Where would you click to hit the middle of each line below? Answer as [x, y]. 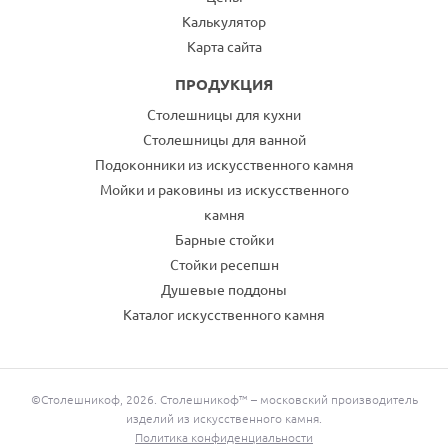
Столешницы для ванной [224, 140]
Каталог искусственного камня [224, 315]
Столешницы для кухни [224, 115]
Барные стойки [224, 240]
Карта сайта [224, 47]
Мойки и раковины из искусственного [224, 190]
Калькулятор [224, 22]
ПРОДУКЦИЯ [224, 84]
